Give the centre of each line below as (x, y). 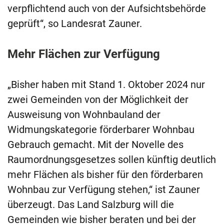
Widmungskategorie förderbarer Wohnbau (101, 130)
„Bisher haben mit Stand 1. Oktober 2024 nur (106, 85)
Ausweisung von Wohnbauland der (84, 115)
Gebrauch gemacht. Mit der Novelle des (95, 145)
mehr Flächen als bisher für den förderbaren (105, 175)
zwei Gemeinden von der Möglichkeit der (98, 100)
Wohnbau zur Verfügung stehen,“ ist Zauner (104, 190)
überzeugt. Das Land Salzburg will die (91, 205)
